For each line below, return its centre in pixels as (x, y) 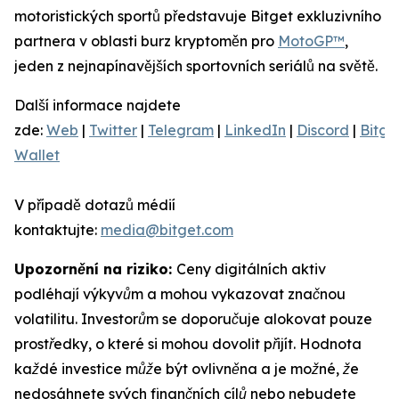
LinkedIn (255, 130)
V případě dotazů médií (95, 205)
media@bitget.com (167, 230)
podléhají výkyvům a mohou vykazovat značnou (180, 294)
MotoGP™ (311, 41)
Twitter (113, 130)
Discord (323, 130)
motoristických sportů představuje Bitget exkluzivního (198, 16)
